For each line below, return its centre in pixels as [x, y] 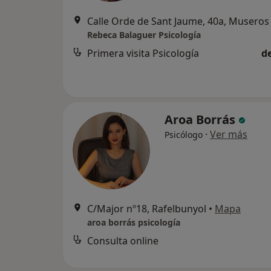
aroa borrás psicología [134, 223]
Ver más [229, 135]
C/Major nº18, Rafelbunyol [147, 209]
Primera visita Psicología [143, 54]
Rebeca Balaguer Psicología [144, 35]
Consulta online [123, 241]
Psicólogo [184, 135]
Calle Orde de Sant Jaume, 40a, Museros [178, 21]
